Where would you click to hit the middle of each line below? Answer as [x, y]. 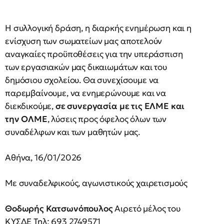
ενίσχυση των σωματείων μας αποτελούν [84, 41]
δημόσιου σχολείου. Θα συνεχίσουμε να [82, 80]
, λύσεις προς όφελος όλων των [107, 119]
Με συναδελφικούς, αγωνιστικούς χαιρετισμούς [96, 183]
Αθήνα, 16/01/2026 [43, 157]
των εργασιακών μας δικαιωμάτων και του [86, 67]
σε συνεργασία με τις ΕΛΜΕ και [120, 106]
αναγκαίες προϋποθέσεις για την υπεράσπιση [94, 54]
